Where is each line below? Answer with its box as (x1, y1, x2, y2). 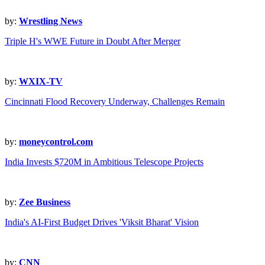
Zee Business (19, 197, 70, 208)
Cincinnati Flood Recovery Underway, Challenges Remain (5, 96, 225, 107)
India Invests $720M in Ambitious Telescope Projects (5, 157, 203, 167)
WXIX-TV (19, 76, 63, 87)
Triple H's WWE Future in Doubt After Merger (5, 36, 180, 47)
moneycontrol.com (19, 137, 93, 147)
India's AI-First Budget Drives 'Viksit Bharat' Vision (5, 217, 199, 228)
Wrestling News (19, 16, 82, 27)
